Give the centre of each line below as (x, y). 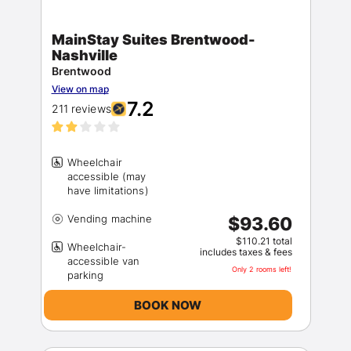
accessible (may (107, 176)
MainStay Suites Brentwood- (153, 40)
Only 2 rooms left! (262, 269)
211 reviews (81, 109)
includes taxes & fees (246, 252)
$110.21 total (264, 241)
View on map (80, 89)
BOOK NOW (168, 305)
